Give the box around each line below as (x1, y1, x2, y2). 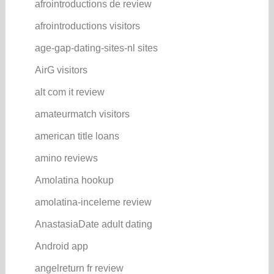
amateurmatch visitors (34, 108, 130, 119)
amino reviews (34, 152, 98, 163)
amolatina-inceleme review (34, 196, 152, 207)
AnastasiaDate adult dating (34, 218, 152, 229)
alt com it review (34, 86, 105, 97)
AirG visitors (34, 64, 87, 75)
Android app (34, 240, 88, 251)
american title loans (34, 130, 119, 141)
